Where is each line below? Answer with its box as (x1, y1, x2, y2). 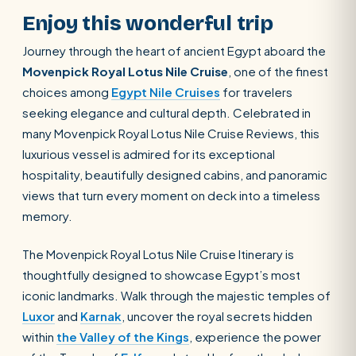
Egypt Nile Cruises (111, 84, 220, 99)
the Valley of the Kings (56, 329, 189, 344)
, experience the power (189, 329, 321, 344)
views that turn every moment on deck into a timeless (22, 188, 320, 203)
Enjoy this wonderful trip (22, 11, 273, 36)
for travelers (220, 84, 292, 99)
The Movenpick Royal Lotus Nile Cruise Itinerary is (22, 246, 294, 261)
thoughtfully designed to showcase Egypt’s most (22, 267, 300, 282)
